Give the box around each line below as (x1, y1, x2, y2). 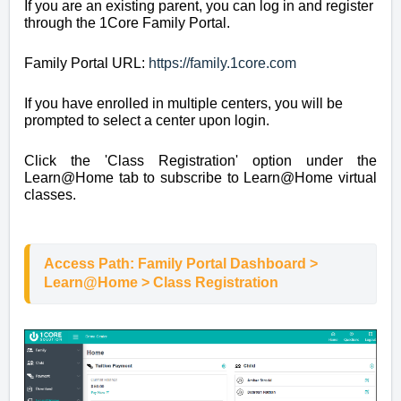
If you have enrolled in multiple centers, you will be (24, 96, 343, 112)
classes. (24, 187, 76, 203)
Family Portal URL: (24, 55, 149, 72)
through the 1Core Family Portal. (24, 15, 230, 31)
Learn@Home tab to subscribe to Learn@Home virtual (24, 170, 377, 186)
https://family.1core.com (149, 55, 296, 72)
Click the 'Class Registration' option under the (24, 153, 377, 169)
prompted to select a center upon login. (24, 113, 269, 129)
